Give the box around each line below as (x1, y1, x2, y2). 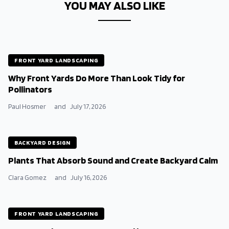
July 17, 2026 (70, 102, 106, 110)
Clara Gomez (8, 173, 47, 181)
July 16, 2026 (71, 173, 107, 181)
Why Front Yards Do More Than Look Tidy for (8, 73, 185, 83)
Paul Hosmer (8, 102, 46, 110)
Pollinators (8, 84, 52, 95)
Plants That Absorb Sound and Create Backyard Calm (8, 155, 218, 166)
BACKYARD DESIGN (14, 139, 71, 146)
